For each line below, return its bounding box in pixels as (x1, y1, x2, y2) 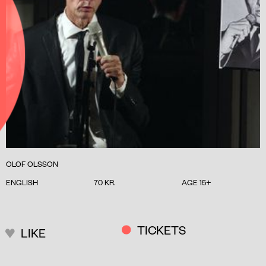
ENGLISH (6, 178, 38, 188)
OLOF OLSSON (6, 159, 58, 169)
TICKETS (137, 222, 187, 238)
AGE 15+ (182, 178, 211, 188)
